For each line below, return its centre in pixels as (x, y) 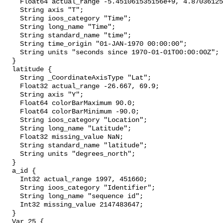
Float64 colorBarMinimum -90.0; (72, 112)
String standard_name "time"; (68, 36)
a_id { (20, 171)
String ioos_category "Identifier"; (80, 188)
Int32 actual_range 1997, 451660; (76, 180)
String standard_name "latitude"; (76, 146)
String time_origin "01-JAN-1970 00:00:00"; (96, 44)
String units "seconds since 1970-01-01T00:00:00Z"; (111, 53)
